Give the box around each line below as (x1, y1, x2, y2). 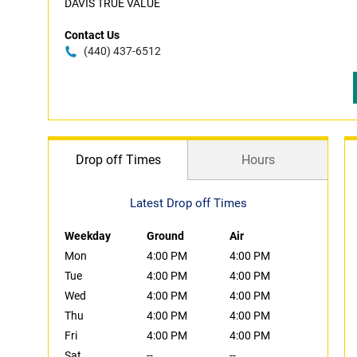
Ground (147, 229, 185, 242)
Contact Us (65, 29, 120, 41)
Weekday (65, 229, 111, 242)
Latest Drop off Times (129, 196, 247, 210)
